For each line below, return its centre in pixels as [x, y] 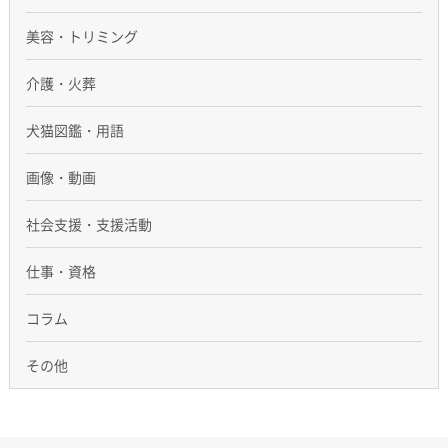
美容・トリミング [81, 36]
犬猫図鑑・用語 [74, 130]
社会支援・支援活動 [88, 224]
